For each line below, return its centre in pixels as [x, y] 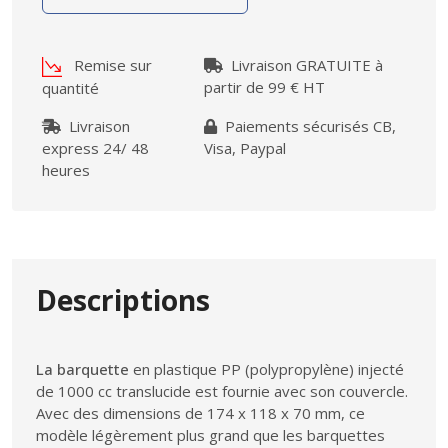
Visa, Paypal [244, 147]
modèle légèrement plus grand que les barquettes [210, 434]
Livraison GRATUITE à [306, 64]
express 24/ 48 [95, 147]
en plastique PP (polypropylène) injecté [266, 368]
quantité [70, 87]
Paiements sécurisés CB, [310, 125]
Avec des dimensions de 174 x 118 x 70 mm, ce [200, 412]
